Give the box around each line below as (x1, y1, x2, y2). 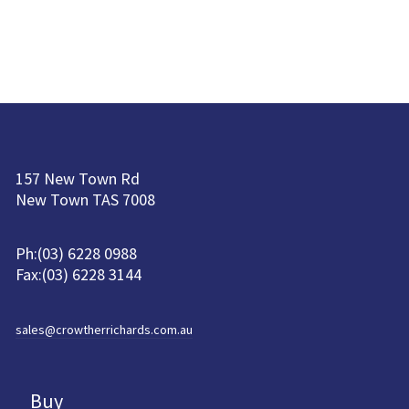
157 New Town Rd (15, 168, 140, 190)
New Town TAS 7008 (15, 189, 155, 211)
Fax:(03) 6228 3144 (15, 264, 142, 286)
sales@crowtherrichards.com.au (15, 321, 193, 339)
